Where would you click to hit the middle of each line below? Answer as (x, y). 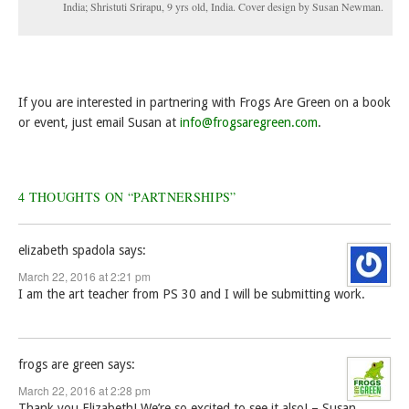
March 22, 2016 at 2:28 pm (84, 391)
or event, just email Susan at (99, 122)
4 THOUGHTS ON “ (76, 197)
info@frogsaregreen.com (249, 122)
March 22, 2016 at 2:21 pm (84, 277)
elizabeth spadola (67, 251)
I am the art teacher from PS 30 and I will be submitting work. (192, 294)
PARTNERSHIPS (182, 197)
